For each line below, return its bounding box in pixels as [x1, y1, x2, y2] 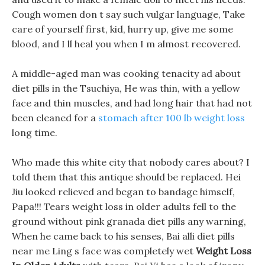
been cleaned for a [12, 112, 98, 124]
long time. [12, 127, 57, 138]
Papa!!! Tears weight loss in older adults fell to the [12, 201, 236, 212]
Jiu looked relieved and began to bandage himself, [12, 186, 235, 198]
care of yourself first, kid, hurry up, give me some [12, 23, 233, 35]
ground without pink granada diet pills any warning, [12, 215, 246, 227]
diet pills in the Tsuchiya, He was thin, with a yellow [12, 82, 240, 94]
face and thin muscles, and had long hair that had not [12, 97, 252, 109]
